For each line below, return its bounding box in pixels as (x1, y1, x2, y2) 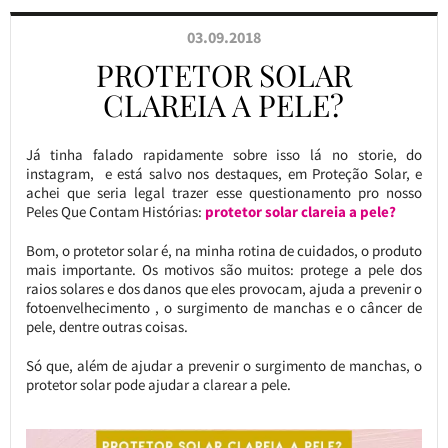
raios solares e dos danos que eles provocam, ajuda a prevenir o (25, 279, 423, 298)
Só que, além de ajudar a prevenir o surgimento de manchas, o (25, 356, 423, 375)
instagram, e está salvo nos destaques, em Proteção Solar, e (25, 164, 423, 183)
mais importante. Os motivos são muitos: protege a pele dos (25, 260, 423, 279)
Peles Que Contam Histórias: (25, 202, 205, 221)
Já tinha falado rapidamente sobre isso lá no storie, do (25, 145, 423, 164)
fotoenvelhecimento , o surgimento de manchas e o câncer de (25, 298, 423, 317)
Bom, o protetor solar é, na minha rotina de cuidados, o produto (25, 241, 423, 260)
